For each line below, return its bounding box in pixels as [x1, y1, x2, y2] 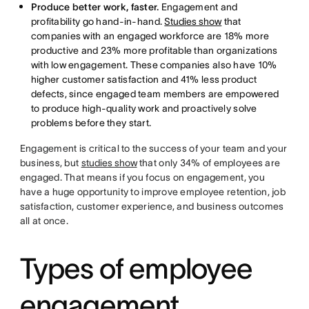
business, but [19, 157, 81, 168]
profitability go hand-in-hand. [30, 16, 165, 27]
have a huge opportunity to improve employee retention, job [19, 186, 286, 197]
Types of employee [19, 252, 253, 284]
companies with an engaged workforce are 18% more [30, 30, 270, 41]
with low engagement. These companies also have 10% [30, 59, 277, 70]
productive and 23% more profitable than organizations [30, 45, 278, 56]
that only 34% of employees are [137, 157, 281, 168]
